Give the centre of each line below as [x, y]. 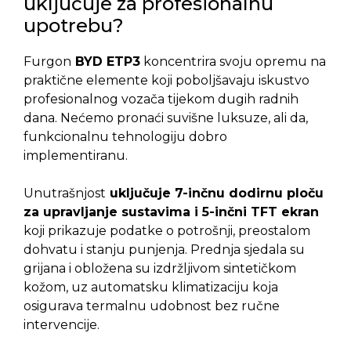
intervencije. [62, 325]
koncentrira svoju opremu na [233, 62]
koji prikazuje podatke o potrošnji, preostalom [167, 231]
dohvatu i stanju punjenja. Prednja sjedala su [164, 250]
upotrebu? [74, 25]
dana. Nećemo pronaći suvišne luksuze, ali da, [166, 118]
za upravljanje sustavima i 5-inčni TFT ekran [171, 212]
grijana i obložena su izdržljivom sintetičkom [160, 268]
